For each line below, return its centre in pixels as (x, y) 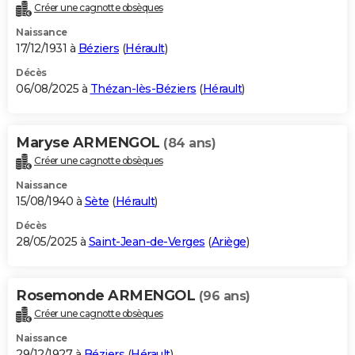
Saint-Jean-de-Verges (147, 242)
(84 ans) (189, 143)
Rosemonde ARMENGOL (107, 296)
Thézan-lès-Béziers (143, 89)
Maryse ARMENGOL (90, 143)
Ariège (229, 242)
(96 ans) (224, 296)
